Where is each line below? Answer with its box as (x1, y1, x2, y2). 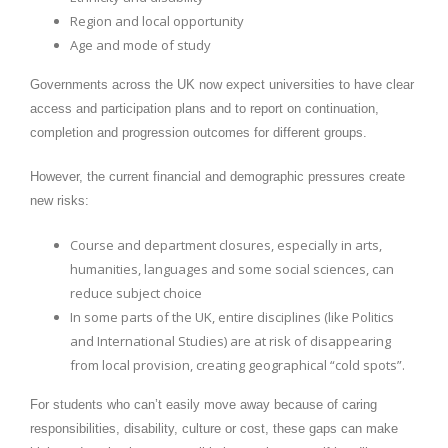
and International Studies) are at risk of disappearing (70, 332, 391, 351)
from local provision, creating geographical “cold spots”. (70, 356, 405, 375)
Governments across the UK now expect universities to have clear (30, 77, 414, 93)
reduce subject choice (70, 284, 202, 303)
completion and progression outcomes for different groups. (30, 125, 367, 141)
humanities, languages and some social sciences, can (70, 260, 394, 279)
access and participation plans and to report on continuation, (30, 101, 379, 117)
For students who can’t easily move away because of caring (30, 397, 377, 413)
